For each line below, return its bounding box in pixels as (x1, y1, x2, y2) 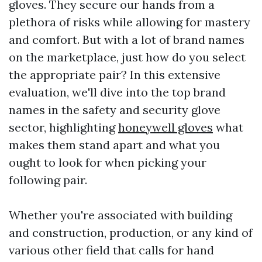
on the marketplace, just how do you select (9, 50, 246, 64)
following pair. (9, 173, 87, 187)
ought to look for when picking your (9, 155, 206, 170)
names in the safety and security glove (9, 102, 220, 117)
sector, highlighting (9, 120, 118, 135)
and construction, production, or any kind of (9, 225, 253, 240)
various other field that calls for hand (9, 243, 214, 257)
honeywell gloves (118, 120, 213, 135)
